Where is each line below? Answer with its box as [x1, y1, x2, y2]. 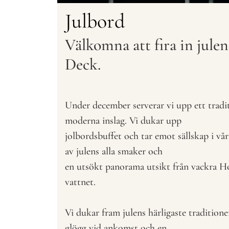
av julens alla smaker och [65, 145, 163, 158]
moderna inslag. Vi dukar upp [65, 114, 181, 127]
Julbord [65, 9, 125, 34]
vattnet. [65, 176, 96, 189]
